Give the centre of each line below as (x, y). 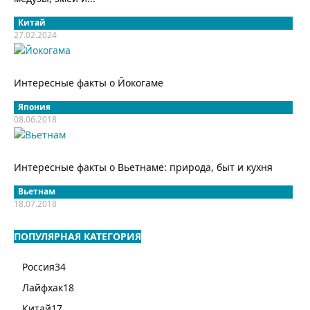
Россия (38, 266)
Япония (34, 107)
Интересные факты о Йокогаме (89, 82)
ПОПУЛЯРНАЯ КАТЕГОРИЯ (77, 236)
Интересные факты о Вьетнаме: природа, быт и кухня (143, 167)
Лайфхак (43, 287)
